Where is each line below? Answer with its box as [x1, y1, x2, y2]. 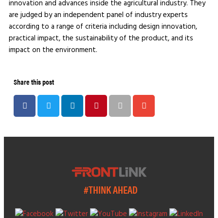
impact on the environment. [9, 44, 97, 56]
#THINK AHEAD [83, 182, 138, 197]
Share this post [14, 76, 54, 87]
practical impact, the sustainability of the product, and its [9, 33, 193, 45]
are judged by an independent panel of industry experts [9, 9, 188, 21]
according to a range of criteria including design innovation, [9, 21, 197, 33]
